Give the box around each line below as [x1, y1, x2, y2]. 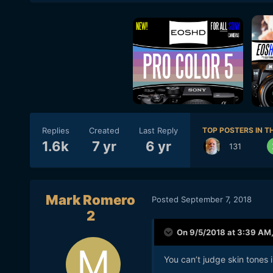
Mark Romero [46, 192, 136, 208]
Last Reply [138, 125, 178, 135]
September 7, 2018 [180, 194, 252, 204]
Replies [41, 125, 69, 135]
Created [88, 125, 119, 135]
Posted [151, 194, 181, 204]
